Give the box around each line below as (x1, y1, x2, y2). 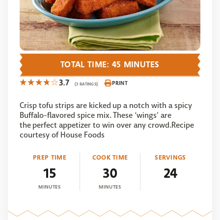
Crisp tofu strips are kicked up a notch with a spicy (20, 100, 192, 111)
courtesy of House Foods (20, 130, 105, 140)
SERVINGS (155, 153, 186, 163)
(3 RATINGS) (75, 81, 98, 87)
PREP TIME (33, 153, 66, 163)
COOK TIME (92, 153, 128, 163)
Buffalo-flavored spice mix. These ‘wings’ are (20, 110, 171, 121)
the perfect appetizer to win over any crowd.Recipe (20, 120, 194, 131)
